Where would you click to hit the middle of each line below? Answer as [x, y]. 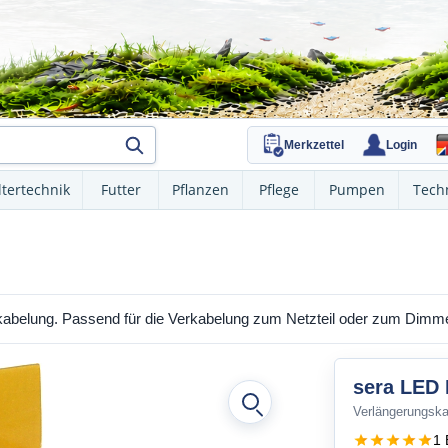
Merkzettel [314, 144]
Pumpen [356, 189]
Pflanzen [200, 189]
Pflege [278, 189]
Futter [120, 189]
